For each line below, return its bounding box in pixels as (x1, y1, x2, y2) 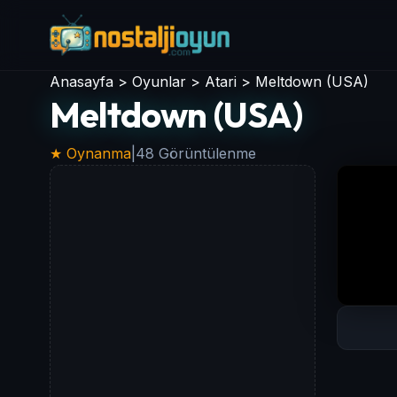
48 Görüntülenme (136, 144, 256, 162)
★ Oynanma (50, 144, 131, 162)
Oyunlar (132, 73, 186, 90)
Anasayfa (50, 73, 113, 90)
